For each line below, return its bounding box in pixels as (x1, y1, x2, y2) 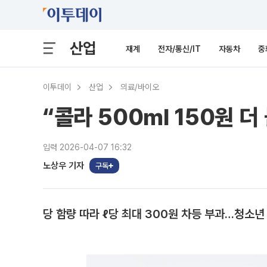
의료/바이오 (120, 82, 159, 92)
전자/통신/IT (158, 44, 201, 54)
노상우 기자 (43, 160, 84, 171)
